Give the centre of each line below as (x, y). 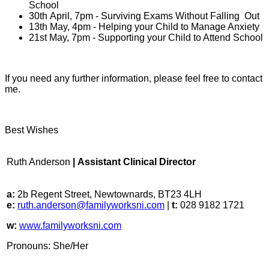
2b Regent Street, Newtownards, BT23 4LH (110, 194)
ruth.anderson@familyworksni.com (91, 205)
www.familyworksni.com (70, 225)
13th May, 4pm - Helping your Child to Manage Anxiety (144, 26)
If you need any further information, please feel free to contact (134, 78)
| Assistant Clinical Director (134, 162)
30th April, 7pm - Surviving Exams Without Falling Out (144, 16)
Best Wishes (32, 130)
